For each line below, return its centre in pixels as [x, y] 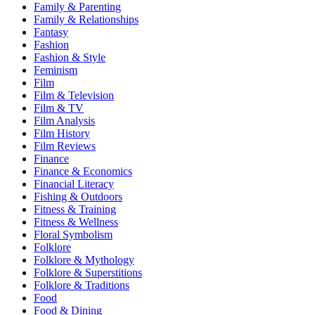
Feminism [56, 70]
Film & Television [74, 95]
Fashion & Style [70, 57]
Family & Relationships [86, 19]
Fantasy [51, 32]
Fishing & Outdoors [78, 197]
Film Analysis [64, 121]
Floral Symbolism [73, 234]
